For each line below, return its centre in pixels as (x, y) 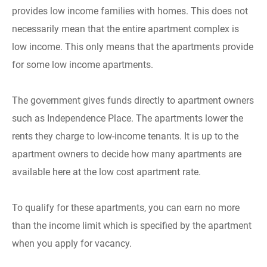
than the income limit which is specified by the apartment (132, 226)
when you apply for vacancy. (72, 243)
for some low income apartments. (83, 65)
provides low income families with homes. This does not (130, 11)
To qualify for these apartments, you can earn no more (126, 208)
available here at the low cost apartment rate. (106, 172)
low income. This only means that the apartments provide (133, 47)
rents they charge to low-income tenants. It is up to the (125, 136)
